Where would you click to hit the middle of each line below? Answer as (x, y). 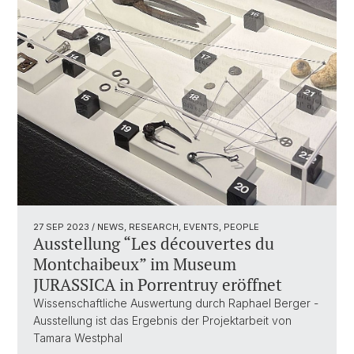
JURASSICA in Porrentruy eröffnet (158, 284)
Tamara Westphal (78, 337)
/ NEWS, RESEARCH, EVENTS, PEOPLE (175, 226)
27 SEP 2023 (62, 226)
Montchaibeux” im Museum (135, 264)
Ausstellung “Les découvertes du (154, 243)
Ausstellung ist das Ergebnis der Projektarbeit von (162, 320)
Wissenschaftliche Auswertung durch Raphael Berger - (176, 303)
